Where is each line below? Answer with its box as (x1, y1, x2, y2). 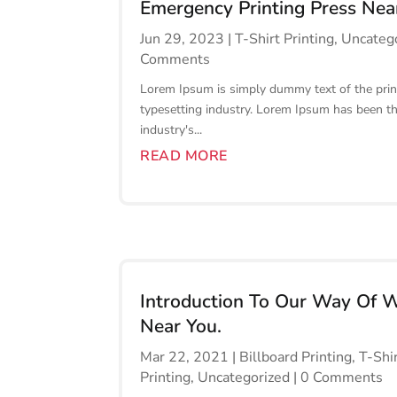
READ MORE (140, 145, 228, 166)
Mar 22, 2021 (140, 347, 230, 368)
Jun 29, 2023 (140, 28, 225, 49)
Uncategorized (198, 368, 291, 388)
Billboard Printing (239, 347, 353, 368)
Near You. (140, 314, 222, 339)
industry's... (140, 121, 203, 138)
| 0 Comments (290, 368, 384, 388)
